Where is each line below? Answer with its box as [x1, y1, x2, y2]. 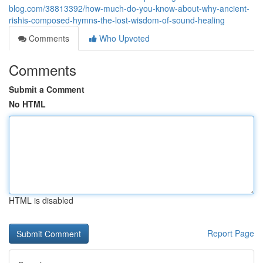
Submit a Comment [9, 83, 85, 95]
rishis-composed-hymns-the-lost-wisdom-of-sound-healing [9, 14, 225, 26]
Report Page [207, 227, 254, 239]
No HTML [9, 98, 46, 110]
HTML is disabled [9, 194, 73, 206]
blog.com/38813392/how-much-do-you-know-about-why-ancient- [9, 2, 249, 14]
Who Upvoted [97, 32, 150, 44]
